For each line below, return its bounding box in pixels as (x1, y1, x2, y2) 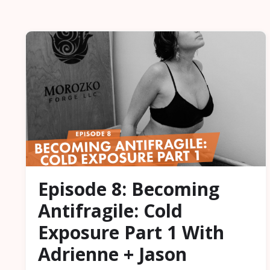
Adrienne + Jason (38, 242, 187, 267)
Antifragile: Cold (38, 198, 183, 224)
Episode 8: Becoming (38, 177, 219, 202)
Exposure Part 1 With (38, 220, 224, 245)
